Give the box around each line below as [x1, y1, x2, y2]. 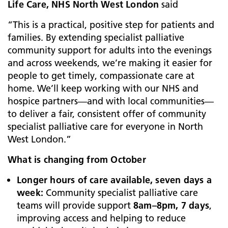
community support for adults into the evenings [8, 44, 212, 56]
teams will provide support [17, 199, 133, 211]
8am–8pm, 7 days [133, 199, 209, 211]
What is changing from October [8, 154, 146, 165]
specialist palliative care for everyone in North [8, 121, 203, 132]
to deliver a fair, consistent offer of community [8, 108, 206, 120]
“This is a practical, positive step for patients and [8, 19, 214, 31]
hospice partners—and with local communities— [8, 95, 214, 107]
